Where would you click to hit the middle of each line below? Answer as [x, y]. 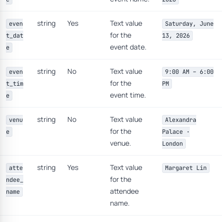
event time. [128, 95]
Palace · [176, 132]
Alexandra [180, 120]
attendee [124, 191]
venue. [121, 143]
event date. [128, 47]
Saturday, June [189, 24]
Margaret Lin [186, 168]
